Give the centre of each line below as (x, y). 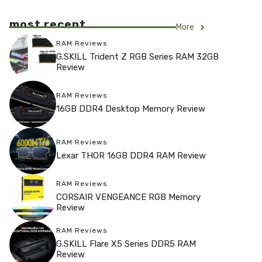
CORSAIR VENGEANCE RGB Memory (128, 197)
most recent (48, 24)
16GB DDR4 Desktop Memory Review (131, 108)
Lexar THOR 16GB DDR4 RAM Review (131, 155)
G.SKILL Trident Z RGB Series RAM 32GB (137, 56)
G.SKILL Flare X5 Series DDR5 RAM (126, 244)
